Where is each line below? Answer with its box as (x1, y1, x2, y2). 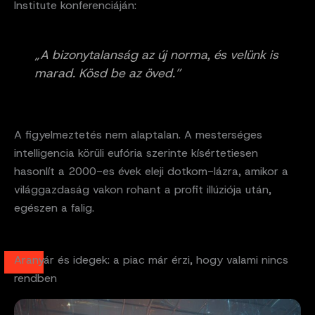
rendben (14, 271, 57, 286)
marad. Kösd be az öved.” (34, 65, 181, 82)
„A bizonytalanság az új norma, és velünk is (34, 46, 278, 64)
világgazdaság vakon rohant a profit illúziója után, (14, 182, 271, 198)
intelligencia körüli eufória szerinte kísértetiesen (14, 146, 258, 161)
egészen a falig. (14, 200, 94, 216)
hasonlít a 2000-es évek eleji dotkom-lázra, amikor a (14, 164, 288, 179)
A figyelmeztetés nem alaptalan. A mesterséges (14, 127, 262, 143)
